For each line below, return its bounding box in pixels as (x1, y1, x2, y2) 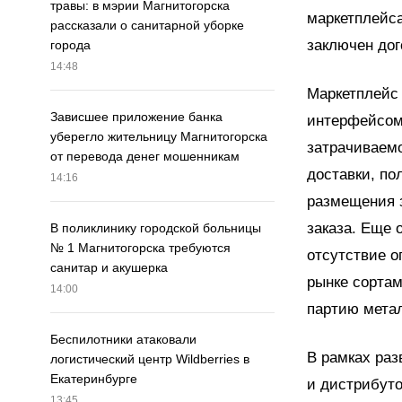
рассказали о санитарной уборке (50, 18, 244, 33)
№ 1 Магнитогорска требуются (50, 240, 231, 256)
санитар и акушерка (50, 260, 168, 275)
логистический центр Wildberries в (50, 352, 249, 367)
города (50, 38, 91, 53)
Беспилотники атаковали (50, 332, 197, 347)
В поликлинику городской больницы (50, 221, 261, 236)
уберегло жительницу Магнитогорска (50, 129, 267, 144)
